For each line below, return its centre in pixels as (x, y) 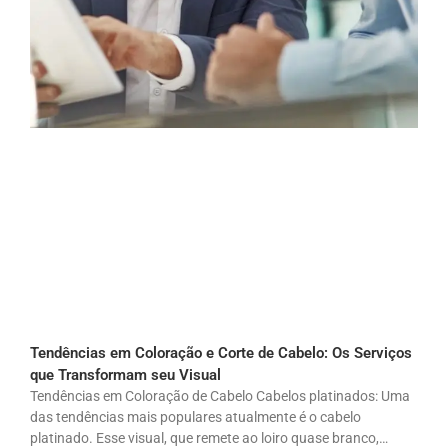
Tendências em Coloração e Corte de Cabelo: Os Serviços (221, 352)
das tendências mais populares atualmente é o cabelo (195, 416)
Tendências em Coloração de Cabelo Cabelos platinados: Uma (220, 395)
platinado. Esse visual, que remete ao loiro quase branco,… (209, 437)
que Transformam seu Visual (125, 374)
